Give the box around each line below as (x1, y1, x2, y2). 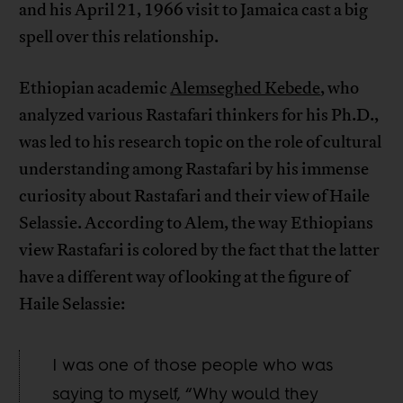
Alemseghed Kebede (170, 77, 321, 100)
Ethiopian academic (19, 77, 171, 100)
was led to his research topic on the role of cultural (19, 131, 382, 154)
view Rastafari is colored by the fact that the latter (19, 239, 381, 262)
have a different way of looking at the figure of (19, 266, 350, 289)
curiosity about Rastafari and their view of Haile (19, 185, 371, 208)
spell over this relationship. (19, 26, 219, 49)
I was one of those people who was (52, 353, 334, 377)
